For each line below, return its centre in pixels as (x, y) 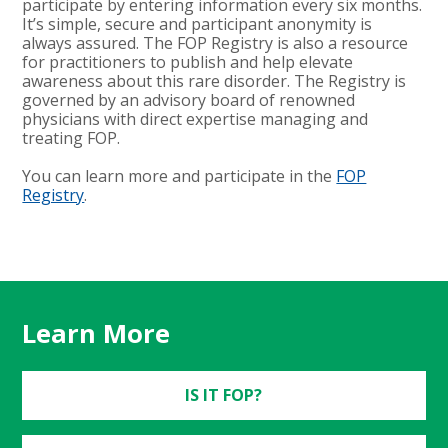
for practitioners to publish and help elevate (188, 61)
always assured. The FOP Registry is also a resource (215, 42)
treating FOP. (71, 137)
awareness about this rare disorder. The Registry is (214, 80)
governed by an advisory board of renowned (189, 99)
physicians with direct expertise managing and (195, 118)
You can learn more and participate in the (179, 175)
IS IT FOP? (224, 394)
